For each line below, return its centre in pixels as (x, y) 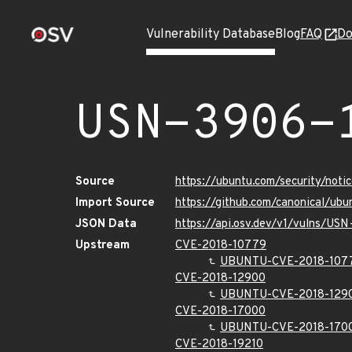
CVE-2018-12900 (220, 279)
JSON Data (106, 224)
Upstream (103, 246)
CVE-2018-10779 (221, 246)
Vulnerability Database (211, 35)
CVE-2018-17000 (220, 312)
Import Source (115, 203)
